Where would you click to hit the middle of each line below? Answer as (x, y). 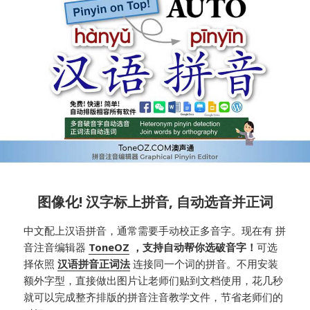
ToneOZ (109, 247)
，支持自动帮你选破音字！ (193, 247)
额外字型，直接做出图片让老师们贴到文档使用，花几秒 (154, 281)
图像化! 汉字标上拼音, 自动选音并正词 (155, 201)
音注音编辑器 (56, 247)
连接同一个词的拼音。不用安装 (204, 264)
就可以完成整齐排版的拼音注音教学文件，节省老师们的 (154, 297)
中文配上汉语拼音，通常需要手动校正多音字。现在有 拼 (155, 231)
